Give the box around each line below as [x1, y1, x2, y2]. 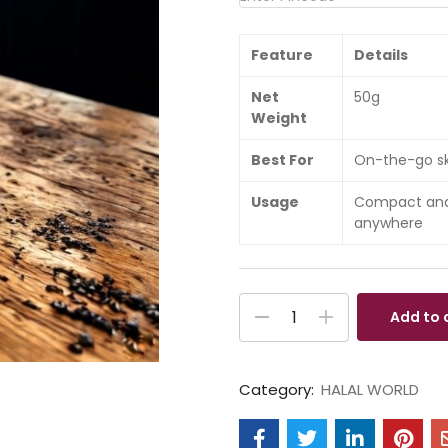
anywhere [353, 213, 423, 234]
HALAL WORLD [321, 378, 419, 400]
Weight [250, 108, 307, 129]
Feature [250, 45, 313, 66]
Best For [250, 150, 314, 171]
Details [353, 45, 408, 66]
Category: [239, 378, 318, 400]
